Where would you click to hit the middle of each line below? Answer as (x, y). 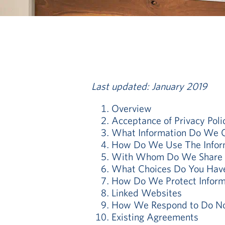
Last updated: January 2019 (149, 86)
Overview (132, 108)
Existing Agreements (155, 217)
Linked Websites (147, 193)
